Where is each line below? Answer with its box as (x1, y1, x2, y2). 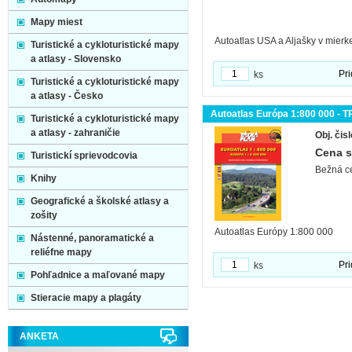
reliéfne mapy (31, 247, 92, 258)
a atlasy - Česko (31, 90, 103, 101)
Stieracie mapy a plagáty (31, 292, 141, 303)
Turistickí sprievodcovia (31, 150, 137, 161)
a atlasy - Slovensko (31, 53, 121, 64)
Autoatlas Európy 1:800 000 (214, 226, 333, 237)
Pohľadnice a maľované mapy (31, 269, 165, 280)
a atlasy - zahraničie (31, 127, 120, 138)
